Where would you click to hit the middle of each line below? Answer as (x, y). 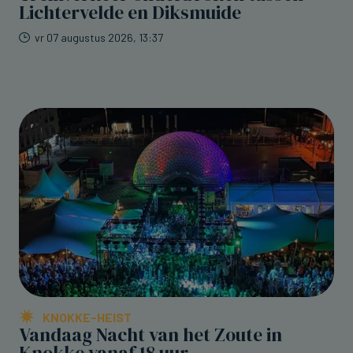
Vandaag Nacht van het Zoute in (150, 335)
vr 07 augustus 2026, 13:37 (99, 37)
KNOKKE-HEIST (87, 318)
